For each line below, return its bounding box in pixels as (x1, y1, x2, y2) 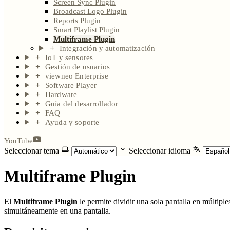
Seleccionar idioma (129, 146, 190, 155)
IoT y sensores (45, 53, 93, 62)
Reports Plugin (53, 16, 101, 25)
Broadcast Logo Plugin (53, 7, 127, 15)
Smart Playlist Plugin (53, 26, 120, 34)
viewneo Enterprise (45, 72, 108, 80)
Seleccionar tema (4, 146, 59, 155)
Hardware (45, 90, 78, 99)
